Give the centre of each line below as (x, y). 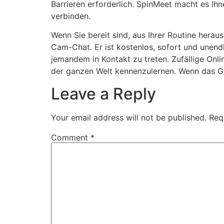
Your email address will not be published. (129, 117)
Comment (71, 137)
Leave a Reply (103, 93)
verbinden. (71, 16)
